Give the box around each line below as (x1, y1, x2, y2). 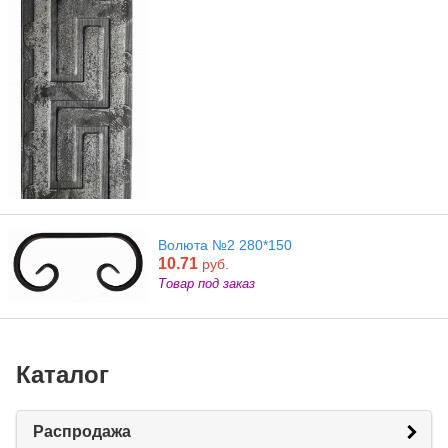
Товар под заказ (158, 275, 255, 291)
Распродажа (33, 422, 131, 440)
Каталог (16, 360, 109, 388)
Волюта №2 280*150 (158, 236, 292, 253)
